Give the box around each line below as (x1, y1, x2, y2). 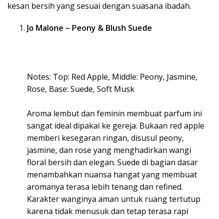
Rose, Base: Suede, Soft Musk (27, 84, 134, 94)
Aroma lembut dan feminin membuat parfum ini (27, 108, 202, 119)
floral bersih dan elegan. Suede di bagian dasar (27, 157, 198, 168)
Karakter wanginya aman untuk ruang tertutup (27, 194, 200, 204)
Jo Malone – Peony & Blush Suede (27, 22, 152, 33)
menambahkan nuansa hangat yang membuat (27, 169, 197, 180)
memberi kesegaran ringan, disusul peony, (27, 132, 184, 143)
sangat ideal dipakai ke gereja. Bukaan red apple (27, 120, 204, 131)
